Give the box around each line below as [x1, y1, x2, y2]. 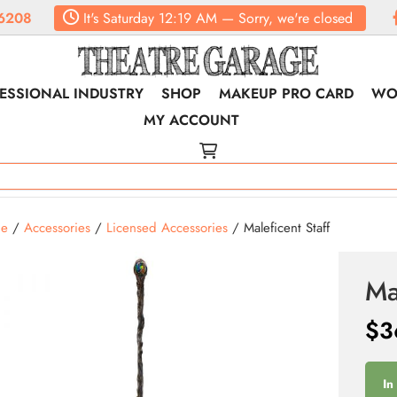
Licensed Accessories [105, 218, 228, 237]
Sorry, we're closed [237, 8, 353, 28]
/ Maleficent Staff [227, 218, 330, 237]
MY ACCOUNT [144, 110, 240, 130]
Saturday [97, 8, 154, 28]
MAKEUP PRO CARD [219, 83, 354, 104]
